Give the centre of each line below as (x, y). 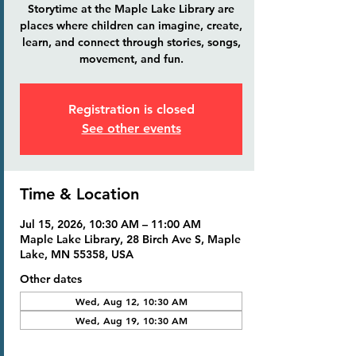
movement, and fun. (131, 59)
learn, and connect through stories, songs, (131, 42)
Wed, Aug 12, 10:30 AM (131, 301)
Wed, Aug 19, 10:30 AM (131, 320)
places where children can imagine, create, (131, 25)
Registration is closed (131, 109)
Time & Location (79, 194)
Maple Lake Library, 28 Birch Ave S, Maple (130, 239)
